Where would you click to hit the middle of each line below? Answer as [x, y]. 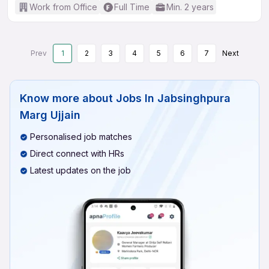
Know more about [66, 98]
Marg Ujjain [50, 115]
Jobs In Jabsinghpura [173, 98]
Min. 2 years [190, 7]
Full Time [132, 7]
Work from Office [63, 7]
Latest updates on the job [80, 170]
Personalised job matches [81, 137]
